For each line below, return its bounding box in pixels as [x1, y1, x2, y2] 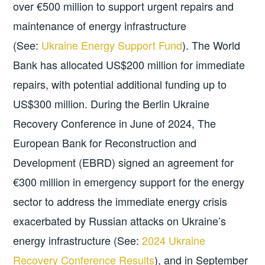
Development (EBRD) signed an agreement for [13, 154, 234, 170]
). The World [182, 37, 241, 53]
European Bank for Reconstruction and [13, 134, 197, 150]
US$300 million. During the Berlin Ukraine [13, 95, 210, 111]
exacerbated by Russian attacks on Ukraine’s [13, 212, 227, 228]
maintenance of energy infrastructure [13, 17, 187, 33]
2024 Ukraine [142, 232, 206, 248]
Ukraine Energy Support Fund [41, 37, 183, 53]
